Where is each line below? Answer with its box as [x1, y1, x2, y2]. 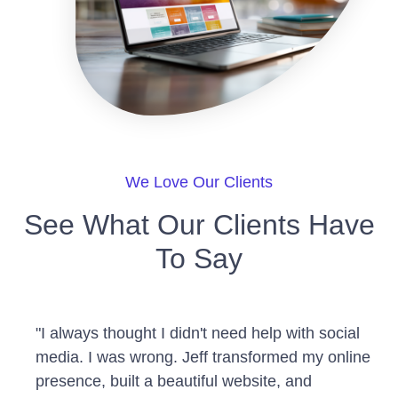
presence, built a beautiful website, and [36, 371, 312, 390]
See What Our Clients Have [23, 208, 375, 241]
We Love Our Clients [125, 172, 273, 191]
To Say [155, 242, 243, 275]
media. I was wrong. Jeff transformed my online [36, 347, 370, 366]
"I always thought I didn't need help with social [36, 323, 360, 342]
